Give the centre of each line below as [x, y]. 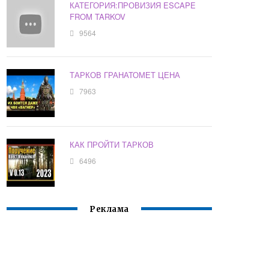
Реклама [109, 210]
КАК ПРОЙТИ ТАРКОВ [112, 145]
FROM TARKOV [98, 17]
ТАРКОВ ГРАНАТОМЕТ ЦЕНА [125, 75]
